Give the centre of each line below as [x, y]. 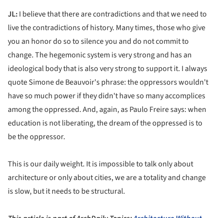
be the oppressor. [36, 137]
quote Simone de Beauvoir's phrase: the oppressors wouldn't [108, 82]
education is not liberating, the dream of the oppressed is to [105, 123]
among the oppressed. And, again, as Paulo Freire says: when [107, 110]
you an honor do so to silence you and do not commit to [98, 42]
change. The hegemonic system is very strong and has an [100, 55]
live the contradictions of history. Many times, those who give [107, 28]
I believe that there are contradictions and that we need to [112, 14]
